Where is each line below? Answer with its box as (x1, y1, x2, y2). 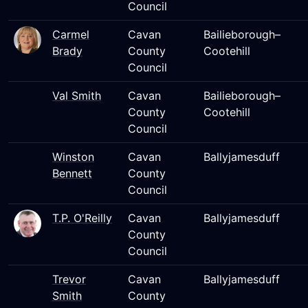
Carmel (52, 27, 89, 41)
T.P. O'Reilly (52, 211, 112, 225)
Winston (52, 150, 94, 164)
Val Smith (52, 89, 101, 102)
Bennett (52, 166, 92, 180)
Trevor (52, 272, 86, 286)
